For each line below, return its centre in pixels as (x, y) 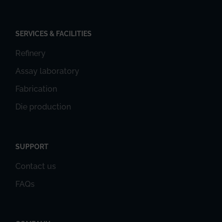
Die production (43, 107)
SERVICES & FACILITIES (54, 33)
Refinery (31, 53)
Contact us (36, 166)
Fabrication (36, 89)
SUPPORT (32, 146)
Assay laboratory (48, 71)
